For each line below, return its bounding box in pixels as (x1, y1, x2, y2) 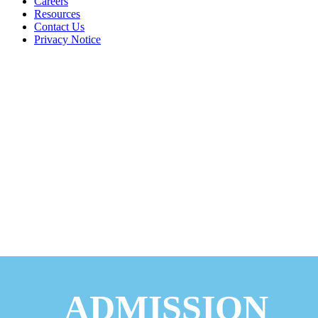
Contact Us (34, 20, 84, 33)
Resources (34, 7, 80, 20)
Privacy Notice (34, 33, 101, 45)
